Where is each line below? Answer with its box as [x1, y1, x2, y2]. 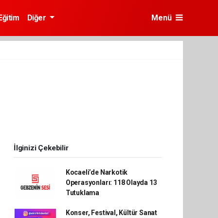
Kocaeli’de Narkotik [65, 168, 128, 176]
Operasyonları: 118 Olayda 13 [65, 179, 157, 186]
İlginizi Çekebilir [14, 144, 69, 152]
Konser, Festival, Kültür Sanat [65, 209, 158, 217]
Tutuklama [65, 189, 100, 197]
